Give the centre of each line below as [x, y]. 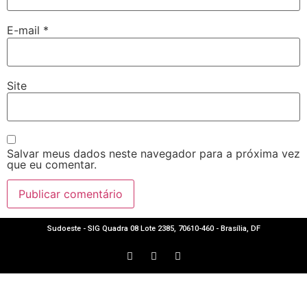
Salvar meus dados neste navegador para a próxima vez [153, 153]
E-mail [25, 30]
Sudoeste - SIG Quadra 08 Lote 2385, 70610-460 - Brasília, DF [153, 229]
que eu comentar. [52, 164]
